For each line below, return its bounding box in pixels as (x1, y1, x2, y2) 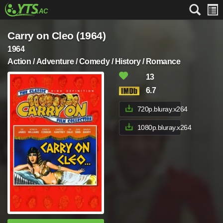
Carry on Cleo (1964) (7, 30, 106, 41)
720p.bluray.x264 (137, 105, 188, 113)
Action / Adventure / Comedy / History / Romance (7, 57, 181, 66)
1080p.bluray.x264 (137, 123, 192, 131)
